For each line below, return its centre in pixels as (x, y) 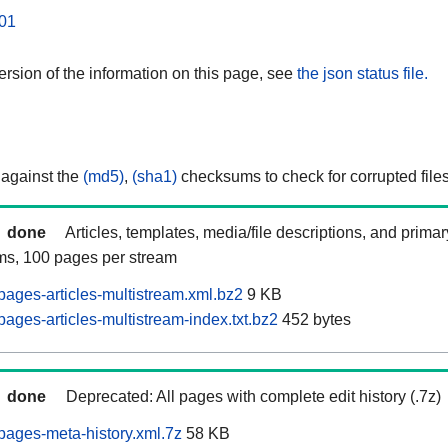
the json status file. (362, 73)
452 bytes (314, 320)
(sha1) (154, 177)
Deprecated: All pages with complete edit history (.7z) (253, 397)
